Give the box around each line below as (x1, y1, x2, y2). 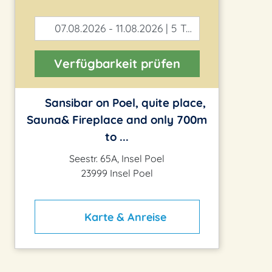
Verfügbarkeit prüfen (53, 56, 180, 72)
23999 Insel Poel (81, 167, 153, 180)
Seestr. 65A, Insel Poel (69, 152, 165, 165)
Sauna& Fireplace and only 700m (27, 112, 207, 127)
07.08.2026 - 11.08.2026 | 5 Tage (52, 21, 186, 35)
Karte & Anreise (81, 209, 166, 224)
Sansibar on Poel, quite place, (42, 95, 206, 110)
